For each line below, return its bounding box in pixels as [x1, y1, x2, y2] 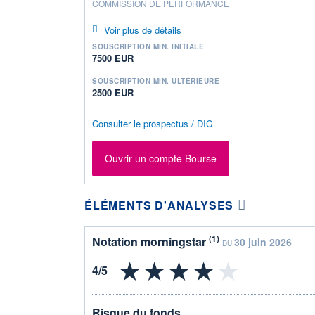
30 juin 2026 [234, 234, 292, 249]
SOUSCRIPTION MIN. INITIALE [92, 41, 204, 51]
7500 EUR [92, 51, 134, 65]
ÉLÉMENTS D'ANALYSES [84, 196, 234, 213]
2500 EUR [92, 85, 134, 99]
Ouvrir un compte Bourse [105, 151, 217, 166]
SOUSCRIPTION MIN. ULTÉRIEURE [92, 75, 219, 86]
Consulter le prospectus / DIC [92, 116, 212, 130]
